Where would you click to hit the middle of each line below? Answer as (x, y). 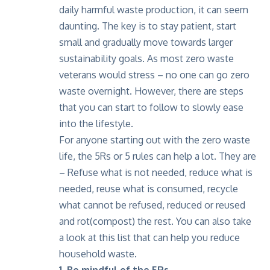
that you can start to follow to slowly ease (151, 107)
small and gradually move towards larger (146, 42)
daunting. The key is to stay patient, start (148, 26)
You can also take (214, 221)
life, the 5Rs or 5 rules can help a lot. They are (158, 156)
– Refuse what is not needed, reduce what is (156, 172)
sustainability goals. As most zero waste (146, 58)
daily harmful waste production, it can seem (154, 9)
